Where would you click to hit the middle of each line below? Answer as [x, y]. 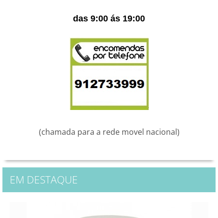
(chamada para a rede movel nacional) [109, 132]
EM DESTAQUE [44, 180]
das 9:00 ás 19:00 [109, 18]
